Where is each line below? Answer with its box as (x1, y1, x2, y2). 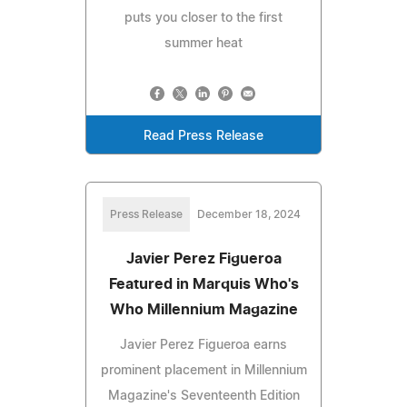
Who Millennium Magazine (109, 303, 298, 318)
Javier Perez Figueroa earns (120, 339, 287, 352)
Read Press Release (144, 130, 263, 144)
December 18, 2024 (197, 209, 301, 221)
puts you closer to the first (124, 12, 283, 25)
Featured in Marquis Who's (108, 277, 299, 293)
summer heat (164, 37, 243, 51)
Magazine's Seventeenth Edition (107, 390, 300, 403)
